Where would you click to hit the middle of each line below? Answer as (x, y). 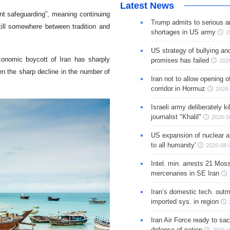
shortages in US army (183, 32)
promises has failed (180, 61)
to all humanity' (173, 145)
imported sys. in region (185, 202)
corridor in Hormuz (178, 89)
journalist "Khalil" (176, 117)
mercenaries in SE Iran (185, 174)
